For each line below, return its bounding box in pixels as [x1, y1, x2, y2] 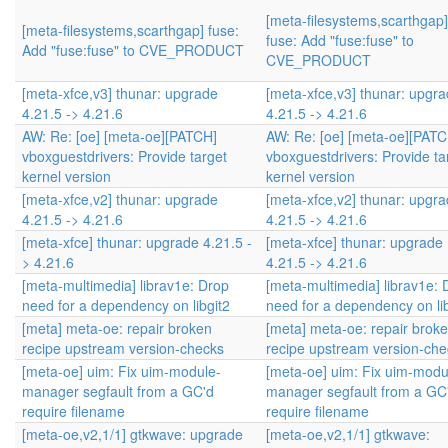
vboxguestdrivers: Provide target [22, 146, 227, 166]
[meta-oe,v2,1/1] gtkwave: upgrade [22, 424, 243, 444]
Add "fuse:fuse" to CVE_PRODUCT [22, 40, 244, 60]
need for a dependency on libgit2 [22, 295, 230, 315]
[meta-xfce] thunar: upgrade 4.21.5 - [22, 232, 252, 252]
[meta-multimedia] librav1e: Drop [22, 275, 229, 295]
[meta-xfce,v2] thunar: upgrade [22, 189, 218, 209]
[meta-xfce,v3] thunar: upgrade [22, 83, 218, 103]
